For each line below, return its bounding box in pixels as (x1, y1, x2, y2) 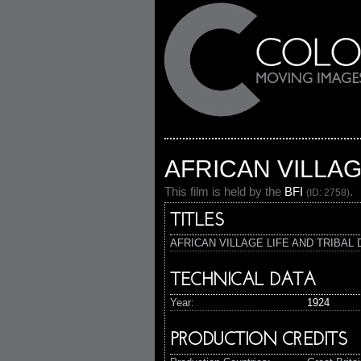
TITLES (170, 212, 224, 230)
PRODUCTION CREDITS (170, 331, 347, 350)
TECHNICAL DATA (170, 272, 315, 290)
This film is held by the (164, 185, 284, 198)
